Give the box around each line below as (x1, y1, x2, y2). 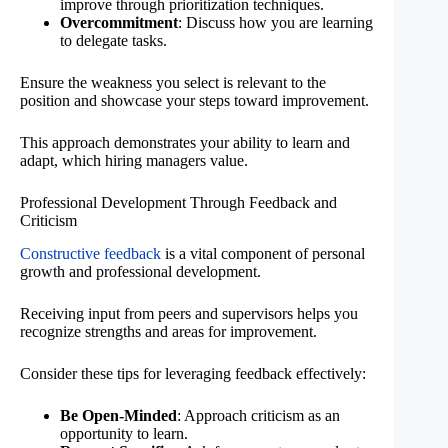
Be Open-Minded (60, 406, 177, 424)
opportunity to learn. (60, 424, 188, 442)
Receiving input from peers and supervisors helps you (20, 304, 358, 322)
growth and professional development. (20, 262, 261, 280)
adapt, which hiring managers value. (20, 152, 248, 170)
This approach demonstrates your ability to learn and (20, 134, 350, 152)
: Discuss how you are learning (178, 14, 373, 32)
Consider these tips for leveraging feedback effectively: (20, 364, 366, 382)
